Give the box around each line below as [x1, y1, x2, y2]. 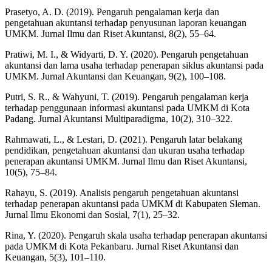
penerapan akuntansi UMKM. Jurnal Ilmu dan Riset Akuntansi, [5, 156, 247, 167]
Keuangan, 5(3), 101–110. [5, 252, 106, 263]
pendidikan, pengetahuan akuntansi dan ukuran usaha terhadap [5, 145, 245, 156]
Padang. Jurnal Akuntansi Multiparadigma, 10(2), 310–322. [5, 114, 233, 124]
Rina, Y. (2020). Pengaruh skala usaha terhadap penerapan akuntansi [5, 230, 267, 241]
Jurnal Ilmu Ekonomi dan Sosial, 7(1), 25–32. [5, 209, 180, 220]
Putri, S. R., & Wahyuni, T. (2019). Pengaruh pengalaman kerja [5, 92, 248, 103]
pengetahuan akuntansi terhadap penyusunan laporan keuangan [5, 18, 246, 29]
